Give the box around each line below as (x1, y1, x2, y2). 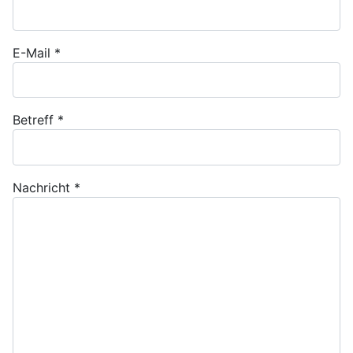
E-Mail (13, 45, 50, 61)
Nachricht (13, 179, 70, 195)
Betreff (13, 112, 54, 128)
